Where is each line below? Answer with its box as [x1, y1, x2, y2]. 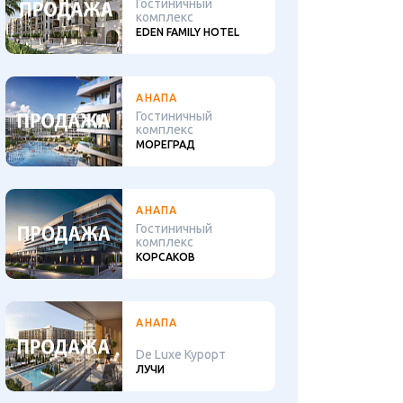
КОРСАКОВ [136, 251, 196, 263]
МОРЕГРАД [136, 139, 196, 150]
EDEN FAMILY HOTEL [136, 26, 240, 38]
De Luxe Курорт [136, 347, 227, 362]
